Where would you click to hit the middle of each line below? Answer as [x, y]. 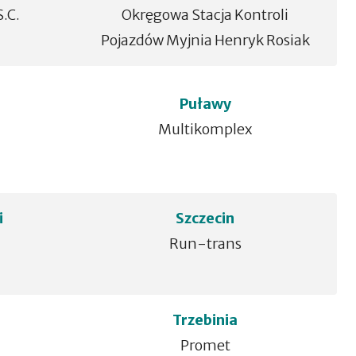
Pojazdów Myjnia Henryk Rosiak [205, 40]
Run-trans [205, 244]
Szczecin [205, 218]
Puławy [205, 104]
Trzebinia [205, 320]
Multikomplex [205, 129]
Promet [205, 345]
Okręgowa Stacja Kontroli [205, 15]
